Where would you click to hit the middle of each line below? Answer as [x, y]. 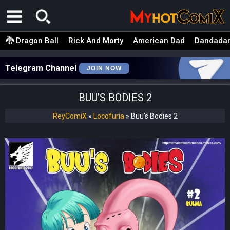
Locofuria [109, 116]
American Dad [159, 41]
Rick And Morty [96, 41]
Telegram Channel [41, 68]
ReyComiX [70, 116]
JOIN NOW [104, 68]
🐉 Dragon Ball [32, 41]
